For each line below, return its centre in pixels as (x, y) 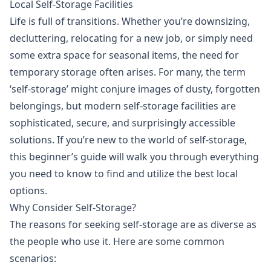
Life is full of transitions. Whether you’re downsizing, (130, 21)
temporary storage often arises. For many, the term (128, 72)
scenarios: (33, 259)
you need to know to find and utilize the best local (124, 174)
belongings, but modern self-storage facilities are (123, 106)
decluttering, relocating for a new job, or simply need (131, 38)
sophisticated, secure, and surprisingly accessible (122, 123)
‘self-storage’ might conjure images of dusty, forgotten (135, 89)
